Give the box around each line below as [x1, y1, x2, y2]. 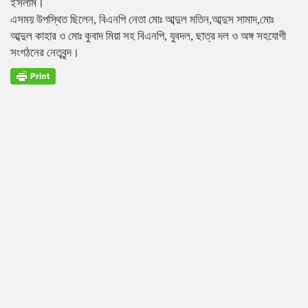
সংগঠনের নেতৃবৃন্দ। [10, 46, 79, 59]
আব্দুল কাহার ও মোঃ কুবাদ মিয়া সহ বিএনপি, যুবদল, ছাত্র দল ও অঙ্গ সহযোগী [10, 30, 286, 43]
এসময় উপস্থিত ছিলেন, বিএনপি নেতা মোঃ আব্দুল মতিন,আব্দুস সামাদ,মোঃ [10, 13, 274, 26]
